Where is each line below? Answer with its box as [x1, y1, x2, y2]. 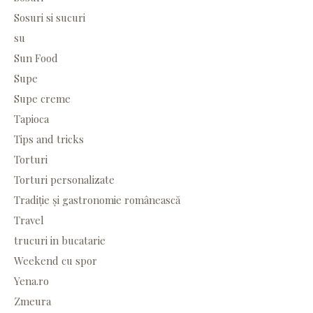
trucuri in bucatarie [14, 233, 105, 248]
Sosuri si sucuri [14, 10, 85, 25]
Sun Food [14, 51, 58, 66]
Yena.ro [14, 274, 49, 289]
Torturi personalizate [14, 173, 115, 187]
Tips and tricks [14, 132, 84, 147]
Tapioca [14, 112, 49, 126]
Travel [14, 213, 44, 228]
